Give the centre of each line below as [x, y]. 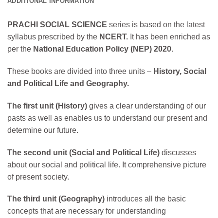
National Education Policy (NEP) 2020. [103, 49]
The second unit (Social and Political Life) [83, 152]
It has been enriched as [169, 37]
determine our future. [43, 130]
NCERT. [114, 37]
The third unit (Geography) [56, 199]
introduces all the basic [145, 199]
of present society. [38, 177]
